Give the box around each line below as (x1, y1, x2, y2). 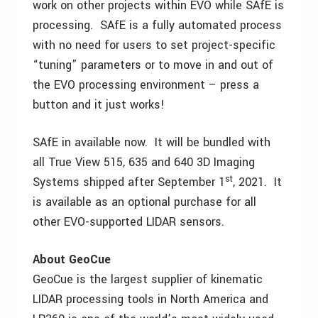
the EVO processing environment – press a (33, 77, 259, 94)
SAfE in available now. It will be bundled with (33, 134, 270, 151)
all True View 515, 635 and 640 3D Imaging (33, 154, 255, 171)
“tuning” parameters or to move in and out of (33, 57, 273, 74)
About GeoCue (33, 251, 111, 268)
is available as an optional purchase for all (33, 194, 256, 211)
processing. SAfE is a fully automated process (33, 17, 282, 34)
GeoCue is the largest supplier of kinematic (33, 271, 263, 288)
